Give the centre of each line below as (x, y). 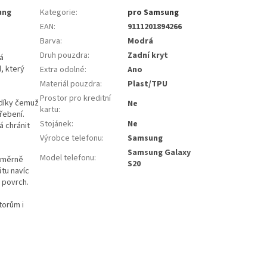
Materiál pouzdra (70, 84)
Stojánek (56, 124)
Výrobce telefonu (71, 139)
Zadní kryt (148, 56)
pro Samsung (153, 13)
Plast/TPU (148, 84)
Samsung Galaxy (159, 153)
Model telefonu (67, 158)
